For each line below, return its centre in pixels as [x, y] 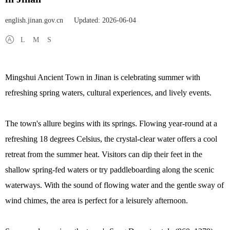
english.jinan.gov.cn [35, 20]
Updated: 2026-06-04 [105, 20]
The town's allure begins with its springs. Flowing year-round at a [111, 123]
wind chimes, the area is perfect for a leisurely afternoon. [97, 200]
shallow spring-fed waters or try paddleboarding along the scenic [110, 170]
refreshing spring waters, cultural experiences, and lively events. [108, 93]
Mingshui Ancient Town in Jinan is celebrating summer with [103, 77]
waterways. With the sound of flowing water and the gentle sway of [114, 185]
